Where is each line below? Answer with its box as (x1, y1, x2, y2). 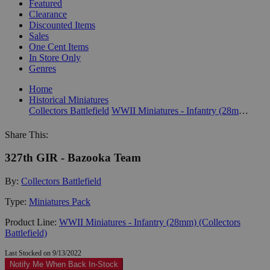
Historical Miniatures (29, 94, 108, 105)
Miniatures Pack (29, 196, 90, 207)
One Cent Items (29, 41, 89, 52)
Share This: (5, 129, 48, 140)
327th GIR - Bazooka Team (5, 151, 141, 165)
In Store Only (29, 52, 81, 63)
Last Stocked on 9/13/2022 (5, 248, 81, 257)
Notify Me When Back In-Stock (10, 259, 118, 269)
